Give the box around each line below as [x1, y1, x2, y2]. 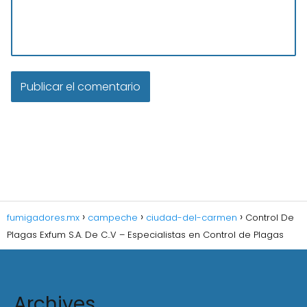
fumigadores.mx [7, 211, 79, 224]
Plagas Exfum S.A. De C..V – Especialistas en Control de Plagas [7, 228, 284, 241]
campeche [88, 211, 138, 224]
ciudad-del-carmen [146, 211, 237, 224]
